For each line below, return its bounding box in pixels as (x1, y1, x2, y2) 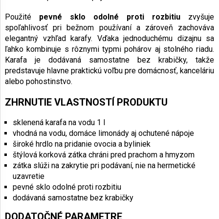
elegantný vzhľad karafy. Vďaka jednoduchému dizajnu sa (5, 34, 214, 44)
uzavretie (13, 172, 44, 181)
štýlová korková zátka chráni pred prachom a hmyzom (13, 150, 195, 160)
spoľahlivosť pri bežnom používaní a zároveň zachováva (5, 23, 214, 33)
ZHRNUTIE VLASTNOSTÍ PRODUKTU (5, 96, 168, 109)
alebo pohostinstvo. (5, 77, 72, 87)
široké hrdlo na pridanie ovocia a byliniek (13, 139, 151, 149)
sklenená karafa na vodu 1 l (13, 118, 105, 128)
